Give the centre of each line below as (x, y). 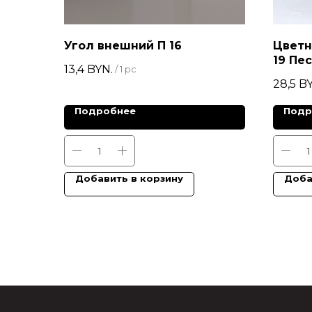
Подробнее (105, 111)
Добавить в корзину (129, 179)
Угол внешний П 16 (123, 45)
